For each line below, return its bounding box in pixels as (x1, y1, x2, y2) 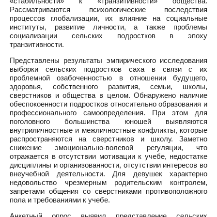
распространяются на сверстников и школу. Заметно (10, 135, 207, 143)
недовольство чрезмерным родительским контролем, (10, 178, 207, 186)
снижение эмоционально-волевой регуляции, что (10, 143, 207, 152)
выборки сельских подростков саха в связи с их (10, 65, 207, 73)
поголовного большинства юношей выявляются (10, 117, 207, 125)
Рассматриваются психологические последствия (10, 5, 207, 14)
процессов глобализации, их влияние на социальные (10, 14, 207, 22)
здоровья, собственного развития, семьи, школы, (10, 82, 207, 91)
